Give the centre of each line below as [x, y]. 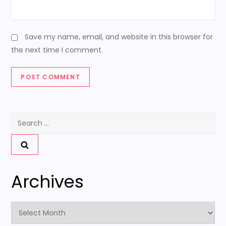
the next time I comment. [57, 50]
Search [23, 118]
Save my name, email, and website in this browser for [119, 37]
